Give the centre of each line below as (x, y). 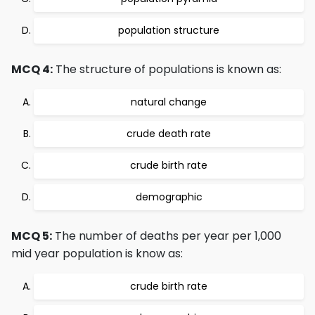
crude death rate (169, 134)
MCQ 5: (32, 236)
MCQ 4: (32, 69)
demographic (169, 197)
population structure (169, 30)
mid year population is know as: (97, 253)
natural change (169, 102)
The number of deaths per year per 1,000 (167, 236)
